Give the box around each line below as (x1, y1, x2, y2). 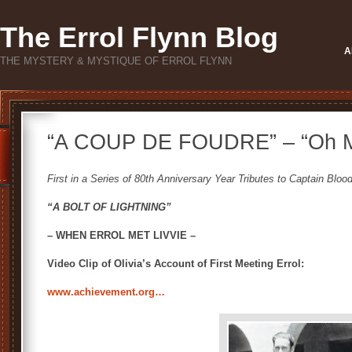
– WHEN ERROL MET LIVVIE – (47, 229, 196, 241)
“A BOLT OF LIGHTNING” (47, 201, 171, 213)
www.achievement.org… (47, 286, 165, 298)
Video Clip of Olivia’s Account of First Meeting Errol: (47, 258, 304, 269)
